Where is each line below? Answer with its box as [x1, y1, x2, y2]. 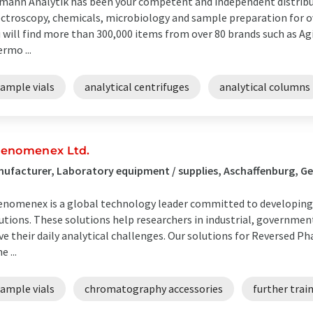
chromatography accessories [85, 282, 223, 296]
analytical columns [219, 80, 310, 94]
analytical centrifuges [85, 80, 189, 94]
